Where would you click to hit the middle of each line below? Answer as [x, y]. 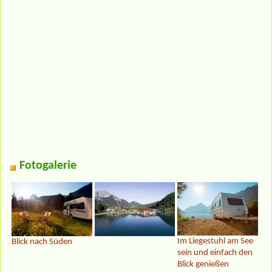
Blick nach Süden [42, 242]
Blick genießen [203, 265]
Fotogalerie [48, 165]
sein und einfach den [215, 253]
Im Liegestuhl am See [216, 242]
